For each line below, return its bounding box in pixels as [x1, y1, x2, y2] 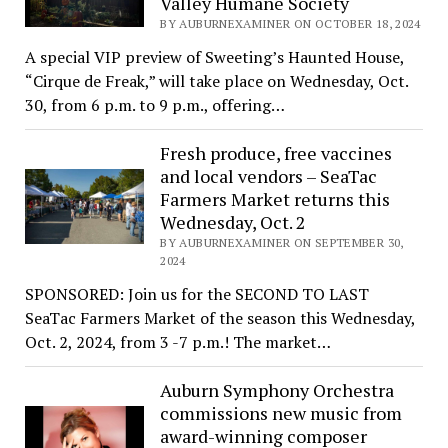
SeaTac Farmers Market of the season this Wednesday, [24, 307, 415, 330]
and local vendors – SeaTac [160, 164, 378, 189]
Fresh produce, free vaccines [160, 141, 393, 166]
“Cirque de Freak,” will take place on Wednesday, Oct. [24, 70, 408, 93]
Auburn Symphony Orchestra [160, 378, 395, 403]
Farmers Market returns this [160, 187, 391, 212]
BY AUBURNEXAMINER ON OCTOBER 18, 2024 [160, 16, 421, 32]
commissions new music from [160, 401, 403, 426]
